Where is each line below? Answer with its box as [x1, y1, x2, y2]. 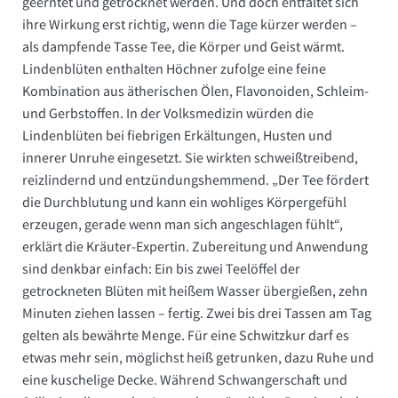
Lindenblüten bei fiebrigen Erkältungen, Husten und [22, 126, 332, 145]
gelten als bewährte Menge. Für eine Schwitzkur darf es [22, 326, 349, 345]
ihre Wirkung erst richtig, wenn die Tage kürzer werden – [22, 15, 357, 34]
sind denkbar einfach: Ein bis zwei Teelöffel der [22, 259, 300, 278]
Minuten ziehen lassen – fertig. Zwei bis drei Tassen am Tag [22, 304, 371, 322]
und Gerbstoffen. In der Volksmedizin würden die [22, 104, 314, 123]
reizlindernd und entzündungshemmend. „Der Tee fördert [22, 171, 369, 189]
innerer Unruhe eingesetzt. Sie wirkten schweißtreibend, [22, 148, 358, 167]
